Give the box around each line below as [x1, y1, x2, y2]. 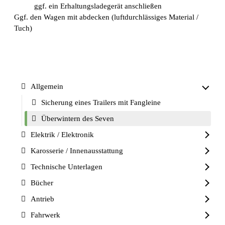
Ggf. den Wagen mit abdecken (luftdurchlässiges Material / [14, 13, 198, 22]
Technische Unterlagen [31, 163, 102, 171]
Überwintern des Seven [41, 115, 114, 123]
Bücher [31, 179, 53, 187]
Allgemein [31, 82, 63, 91]
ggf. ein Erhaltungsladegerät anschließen [34, 2, 162, 11]
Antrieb [31, 195, 54, 203]
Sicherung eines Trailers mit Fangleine [41, 98, 161, 107]
